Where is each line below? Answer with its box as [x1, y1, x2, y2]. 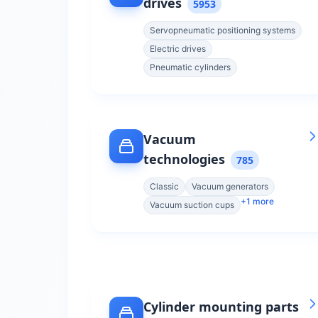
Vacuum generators [192, 181, 268, 192]
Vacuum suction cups [150, 199, 234, 210]
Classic [150, 181, 179, 192]
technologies [143, 150, 225, 168]
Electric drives [150, 43, 206, 54]
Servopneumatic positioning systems [150, 25, 295, 35]
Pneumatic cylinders [150, 62, 231, 72]
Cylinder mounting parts [143, 298, 299, 315]
